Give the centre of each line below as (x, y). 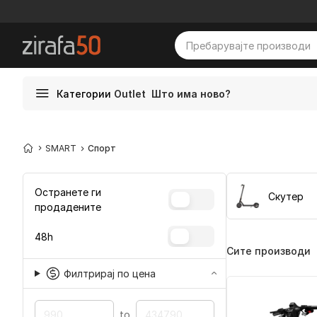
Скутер (286, 196)
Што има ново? (191, 93)
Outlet (130, 93)
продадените (68, 207)
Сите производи (269, 250)
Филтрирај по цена (109, 273)
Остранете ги (68, 192)
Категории (84, 93)
